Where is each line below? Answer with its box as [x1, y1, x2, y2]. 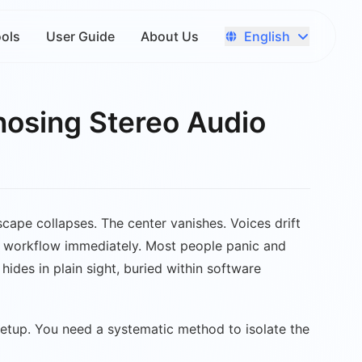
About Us [141, 28, 199, 44]
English [244, 27, 290, 44]
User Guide [46, 28, 115, 44]
